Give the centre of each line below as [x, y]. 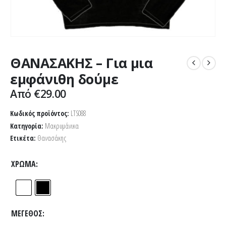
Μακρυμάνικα [62, 126]
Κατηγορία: [27, 126]
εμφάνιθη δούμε [64, 79]
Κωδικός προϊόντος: [40, 114]
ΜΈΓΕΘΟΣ [27, 214]
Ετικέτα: [24, 138]
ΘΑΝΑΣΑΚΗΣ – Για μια [81, 63]
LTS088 [78, 114]
